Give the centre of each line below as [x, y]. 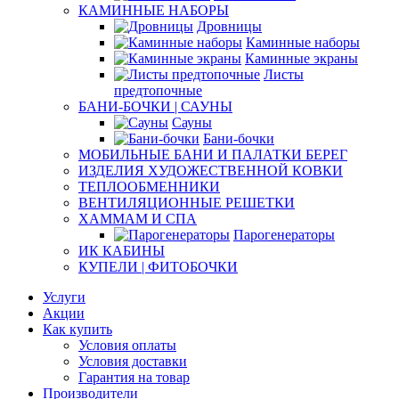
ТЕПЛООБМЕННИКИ [149, 187]
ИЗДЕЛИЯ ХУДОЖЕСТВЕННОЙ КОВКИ [211, 171]
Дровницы [229, 26]
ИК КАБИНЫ [122, 251]
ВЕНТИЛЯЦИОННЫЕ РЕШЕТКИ [187, 203]
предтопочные [158, 90]
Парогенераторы [284, 235]
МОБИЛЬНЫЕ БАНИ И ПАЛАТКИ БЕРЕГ [213, 155]
